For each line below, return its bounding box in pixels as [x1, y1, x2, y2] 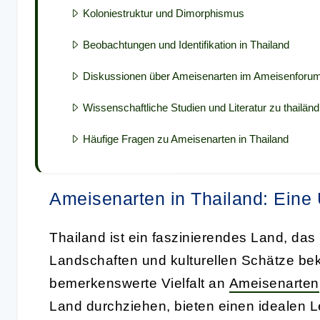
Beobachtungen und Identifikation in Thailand [83, 38, 289, 51]
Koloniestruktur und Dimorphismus [83, 6, 244, 19]
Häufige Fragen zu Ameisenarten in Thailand [83, 132, 289, 145]
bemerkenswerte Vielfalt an [49, 275, 229, 291]
